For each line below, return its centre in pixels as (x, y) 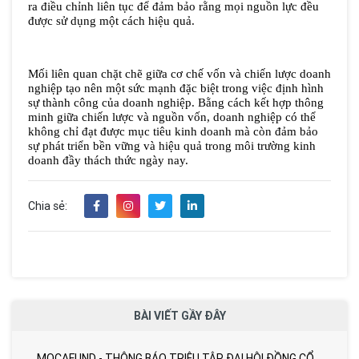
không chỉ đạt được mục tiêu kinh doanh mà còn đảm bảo (173, 132)
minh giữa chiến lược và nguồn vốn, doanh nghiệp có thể (172, 117)
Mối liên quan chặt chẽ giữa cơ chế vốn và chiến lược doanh (179, 74)
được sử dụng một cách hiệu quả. (111, 21)
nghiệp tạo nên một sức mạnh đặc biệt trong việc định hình (176, 89)
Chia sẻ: (48, 206)
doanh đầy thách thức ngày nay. (108, 161)
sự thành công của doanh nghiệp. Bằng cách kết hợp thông (176, 103)
